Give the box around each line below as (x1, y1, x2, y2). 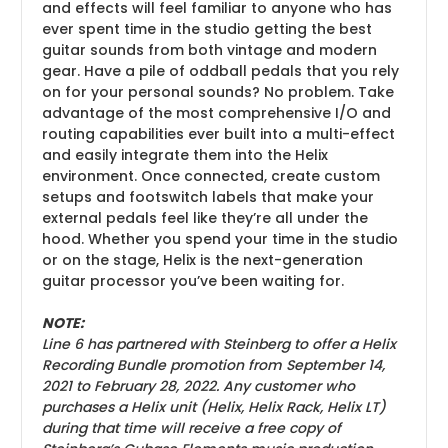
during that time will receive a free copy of (42, 417, 341, 438)
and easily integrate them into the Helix (42, 144, 328, 165)
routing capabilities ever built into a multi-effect (42, 123, 395, 144)
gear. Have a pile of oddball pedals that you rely (42, 60, 399, 81)
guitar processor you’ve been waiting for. (42, 270, 344, 291)
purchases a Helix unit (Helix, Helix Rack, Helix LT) (42, 396, 386, 417)
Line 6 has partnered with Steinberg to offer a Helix (42, 333, 396, 354)
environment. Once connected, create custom (42, 165, 380, 186)
